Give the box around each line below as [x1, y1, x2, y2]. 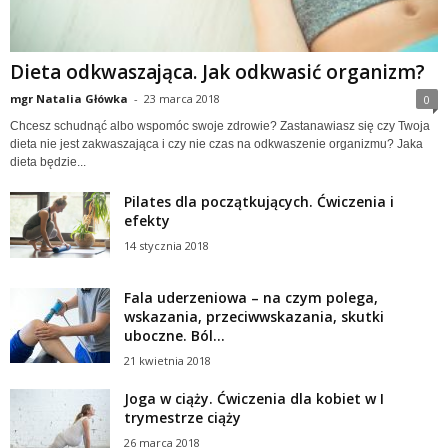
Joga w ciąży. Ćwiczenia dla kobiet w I [124, 388, 384, 408]
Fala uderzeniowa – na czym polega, [124, 287, 378, 307]
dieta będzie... [10, 154, 86, 169]
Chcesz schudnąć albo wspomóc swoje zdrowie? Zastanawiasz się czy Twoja [10, 118, 430, 133]
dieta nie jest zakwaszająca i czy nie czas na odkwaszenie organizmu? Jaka [10, 136, 423, 151]
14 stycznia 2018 [124, 237, 209, 253]
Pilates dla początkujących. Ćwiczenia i [124, 191, 394, 211]
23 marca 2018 [144, 90, 220, 106]
